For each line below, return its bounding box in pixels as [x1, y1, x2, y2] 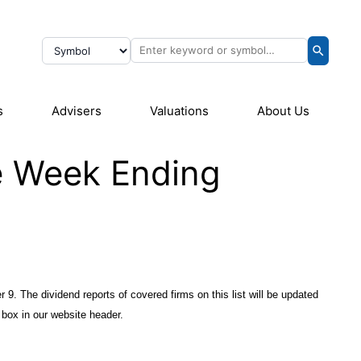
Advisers [52, 103, 102, 118]
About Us [257, 103, 309, 118]
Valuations [150, 103, 209, 118]
